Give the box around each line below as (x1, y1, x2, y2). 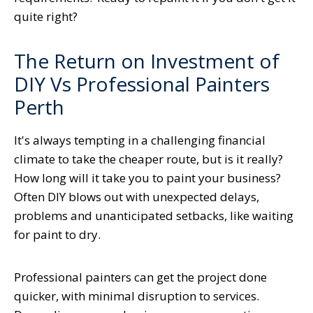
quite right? (14, 8, 78, 25)
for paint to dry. (14, 226, 101, 243)
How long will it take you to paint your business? (14, 170, 281, 187)
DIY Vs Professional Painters (14, 71, 270, 98)
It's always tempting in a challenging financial (14, 132, 265, 149)
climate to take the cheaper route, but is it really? (14, 151, 283, 168)
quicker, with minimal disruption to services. (14, 288, 259, 305)
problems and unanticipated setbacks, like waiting (14, 208, 293, 224)
